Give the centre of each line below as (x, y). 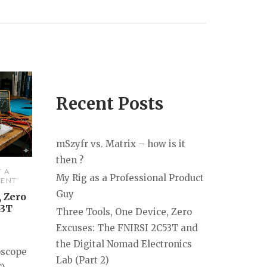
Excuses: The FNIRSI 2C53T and (127, 228)
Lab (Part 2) (83, 260)
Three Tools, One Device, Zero (124, 212)
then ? (70, 160)
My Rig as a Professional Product (130, 178)
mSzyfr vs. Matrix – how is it (121, 144)
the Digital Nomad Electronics (124, 244)
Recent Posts (110, 103)
